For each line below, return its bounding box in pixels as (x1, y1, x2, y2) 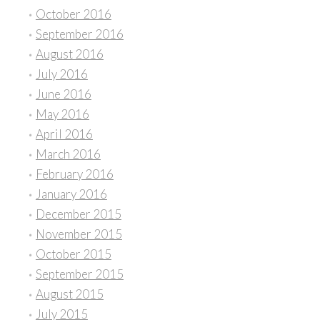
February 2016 (35, 166, 114, 182)
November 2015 (35, 226, 122, 242)
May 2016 (35, 106, 89, 122)
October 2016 (35, 6, 111, 22)
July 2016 (35, 66, 88, 82)
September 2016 (35, 26, 124, 42)
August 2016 (35, 46, 104, 62)
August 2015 (35, 286, 104, 302)
